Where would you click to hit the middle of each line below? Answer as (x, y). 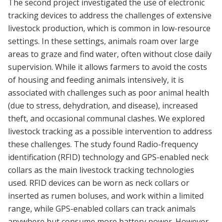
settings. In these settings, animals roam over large (103, 41)
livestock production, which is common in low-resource (109, 28)
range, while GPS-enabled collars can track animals (102, 208)
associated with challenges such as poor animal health (109, 92)
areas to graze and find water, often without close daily (110, 54)
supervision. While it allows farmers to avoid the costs (108, 67)
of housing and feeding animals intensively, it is (96, 80)
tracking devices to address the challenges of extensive (110, 15)
